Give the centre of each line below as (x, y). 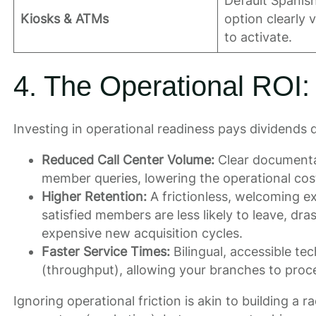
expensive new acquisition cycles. (142, 233)
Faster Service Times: (105, 251)
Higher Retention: (94, 196)
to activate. (258, 37)
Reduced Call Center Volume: (128, 159)
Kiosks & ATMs (64, 18)
